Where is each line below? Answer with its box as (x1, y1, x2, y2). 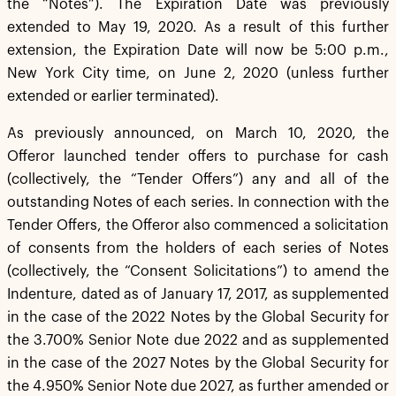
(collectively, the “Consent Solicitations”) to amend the (7, 264, 389, 278)
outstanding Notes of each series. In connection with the (7, 195, 389, 209)
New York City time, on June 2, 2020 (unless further (7, 66, 389, 80)
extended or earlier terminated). (7, 89, 219, 103)
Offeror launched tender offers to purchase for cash (7, 149, 389, 164)
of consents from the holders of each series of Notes (7, 241, 389, 255)
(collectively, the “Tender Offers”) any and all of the (7, 172, 389, 187)
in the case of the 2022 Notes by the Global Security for (7, 310, 389, 324)
